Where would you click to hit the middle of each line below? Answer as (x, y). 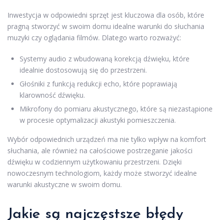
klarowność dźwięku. (52, 95)
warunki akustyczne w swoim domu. (65, 185)
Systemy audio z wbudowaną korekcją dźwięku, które (105, 59)
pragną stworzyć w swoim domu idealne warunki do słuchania (106, 27)
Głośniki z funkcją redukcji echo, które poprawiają (98, 84)
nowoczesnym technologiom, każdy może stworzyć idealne (102, 173)
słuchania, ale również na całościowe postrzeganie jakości (100, 151)
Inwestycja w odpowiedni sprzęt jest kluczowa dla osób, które (106, 15)
